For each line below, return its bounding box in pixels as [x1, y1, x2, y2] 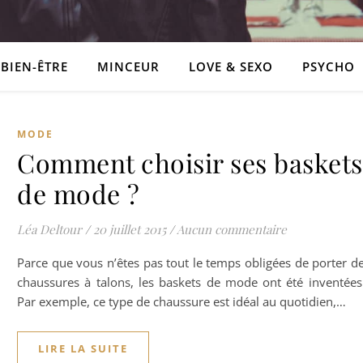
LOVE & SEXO [188, 58, 273, 75]
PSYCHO [301, 58, 355, 75]
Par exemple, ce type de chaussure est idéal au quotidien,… [17, 293, 346, 310]
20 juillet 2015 [93, 221, 166, 237]
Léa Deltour [17, 221, 82, 237]
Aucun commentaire [177, 221, 287, 237]
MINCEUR [96, 58, 160, 75]
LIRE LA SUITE [38, 341, 128, 356]
